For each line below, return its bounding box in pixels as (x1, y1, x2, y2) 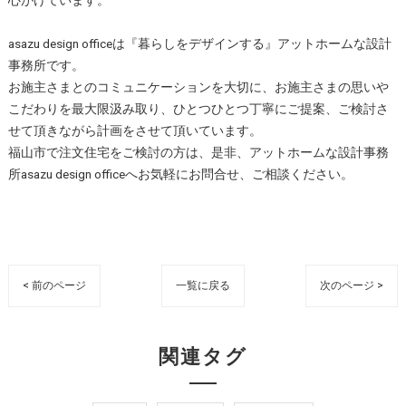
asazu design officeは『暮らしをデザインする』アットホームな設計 (7, 36, 391, 52)
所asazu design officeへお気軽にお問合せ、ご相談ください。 (7, 167, 353, 182)
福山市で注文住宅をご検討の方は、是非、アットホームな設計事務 (7, 145, 389, 160)
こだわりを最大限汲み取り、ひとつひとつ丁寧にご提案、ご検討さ (7, 101, 389, 117)
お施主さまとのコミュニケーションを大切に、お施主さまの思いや (7, 80, 389, 95)
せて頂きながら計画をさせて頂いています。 (7, 123, 262, 139)
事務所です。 (7, 58, 84, 73)
